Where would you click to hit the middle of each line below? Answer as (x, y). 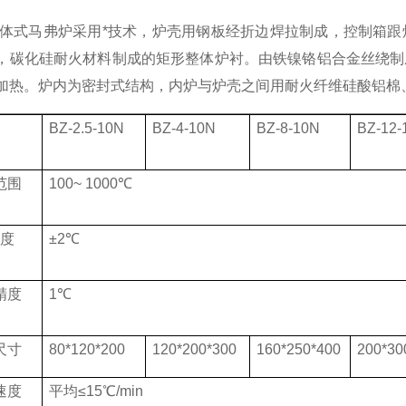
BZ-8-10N (288, 128)
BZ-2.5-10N (86, 128)
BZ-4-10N (184, 128)
